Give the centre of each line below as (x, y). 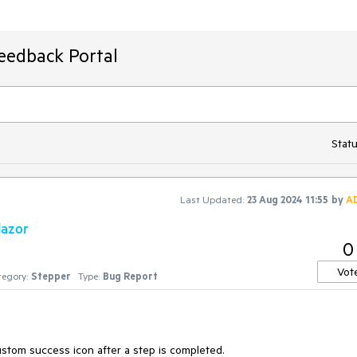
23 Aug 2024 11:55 (288, 199)
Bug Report (130, 276)
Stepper (51, 276)
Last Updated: (212, 199)
